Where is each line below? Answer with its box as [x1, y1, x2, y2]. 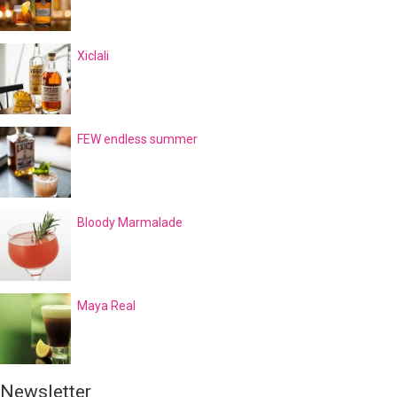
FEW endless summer [77, 132, 198, 147]
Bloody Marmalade [77, 215, 183, 230]
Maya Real [77, 299, 136, 314]
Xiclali [77, 49, 109, 64]
